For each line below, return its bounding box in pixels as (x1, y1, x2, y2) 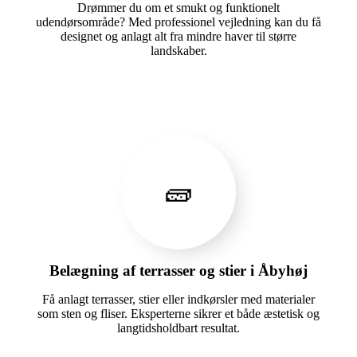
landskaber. (150, 43, 207, 57)
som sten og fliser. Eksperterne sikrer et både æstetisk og (37, 306, 320, 320)
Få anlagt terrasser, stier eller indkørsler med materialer (42, 292, 315, 306)
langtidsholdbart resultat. (117, 320, 240, 335)
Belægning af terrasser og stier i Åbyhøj (49, 261, 308, 279)
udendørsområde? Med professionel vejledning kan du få (36, 14, 321, 29)
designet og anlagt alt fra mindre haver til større (61, 29, 296, 43)
